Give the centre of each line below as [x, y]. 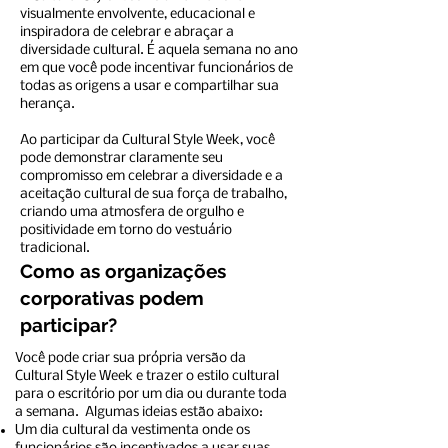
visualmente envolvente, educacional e [137, 14]
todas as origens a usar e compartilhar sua [149, 86]
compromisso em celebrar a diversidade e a [151, 176]
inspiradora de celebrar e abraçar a [127, 32]
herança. [47, 104]
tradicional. [58, 248]
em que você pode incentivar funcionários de [156, 68]
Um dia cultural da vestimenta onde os [132, 430]
